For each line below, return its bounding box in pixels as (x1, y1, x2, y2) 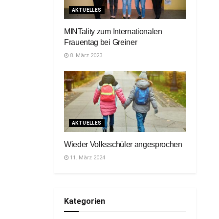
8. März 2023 (68, 52, 102, 59)
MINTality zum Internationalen (64, 27, 162, 36)
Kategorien (64, 197, 105, 206)
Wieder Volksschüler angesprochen (64, 140, 182, 149)
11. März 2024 (68, 154, 105, 161)
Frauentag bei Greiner (64, 38, 137, 46)
